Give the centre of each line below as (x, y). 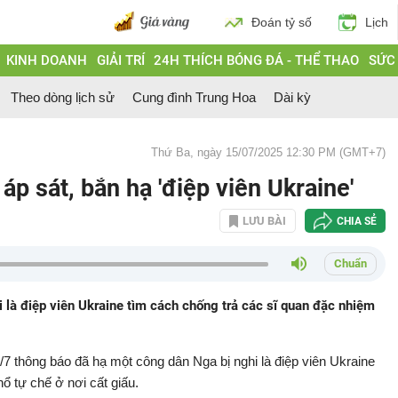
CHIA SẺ (357, 221)
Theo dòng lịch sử (63, 97)
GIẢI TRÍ (120, 60)
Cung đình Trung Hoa (194, 97)
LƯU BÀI (264, 221)
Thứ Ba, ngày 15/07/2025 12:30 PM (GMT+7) (268, 152)
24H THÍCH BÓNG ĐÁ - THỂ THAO (257, 60)
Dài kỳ (292, 97)
